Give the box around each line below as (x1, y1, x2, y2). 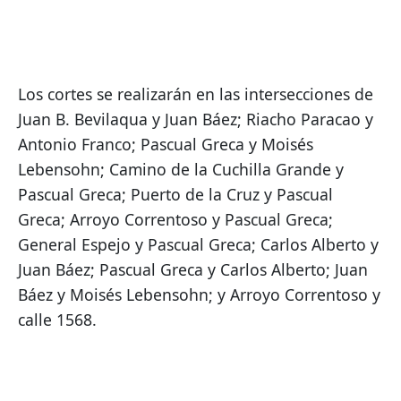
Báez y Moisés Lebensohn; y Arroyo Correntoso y (18, 284, 380, 306)
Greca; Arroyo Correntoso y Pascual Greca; (18, 209, 333, 231)
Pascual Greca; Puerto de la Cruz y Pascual (18, 183, 333, 206)
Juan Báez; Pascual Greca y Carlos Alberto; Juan (18, 259, 368, 281)
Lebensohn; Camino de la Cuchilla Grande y (18, 158, 344, 181)
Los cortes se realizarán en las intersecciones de (18, 83, 373, 106)
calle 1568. (18, 309, 97, 331)
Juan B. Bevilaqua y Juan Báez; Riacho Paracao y (18, 108, 373, 131)
